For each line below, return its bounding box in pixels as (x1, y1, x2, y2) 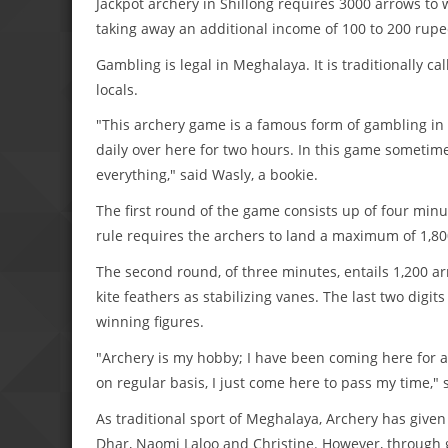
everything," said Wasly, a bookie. (96, 165, 318, 185)
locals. (96, 79, 138, 99)
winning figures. (96, 311, 204, 331)
